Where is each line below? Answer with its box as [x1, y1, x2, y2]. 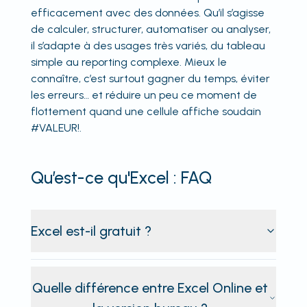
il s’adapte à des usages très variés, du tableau [30, 38, 265, 52]
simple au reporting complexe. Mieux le [30, 55, 227, 69]
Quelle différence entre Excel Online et [32, 279, 268, 296]
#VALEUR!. [30, 121, 82, 134]
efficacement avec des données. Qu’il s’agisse [30, 5, 265, 19]
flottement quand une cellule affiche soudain [30, 104, 261, 118]
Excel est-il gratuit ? [30, 222, 151, 239]
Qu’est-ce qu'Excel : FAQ [30, 167, 212, 188]
